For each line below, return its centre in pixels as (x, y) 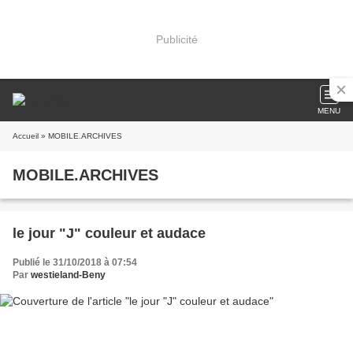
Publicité (176, 39)
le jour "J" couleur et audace (109, 233)
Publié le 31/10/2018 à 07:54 (75, 262)
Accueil (26, 136)
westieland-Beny (68, 275)
